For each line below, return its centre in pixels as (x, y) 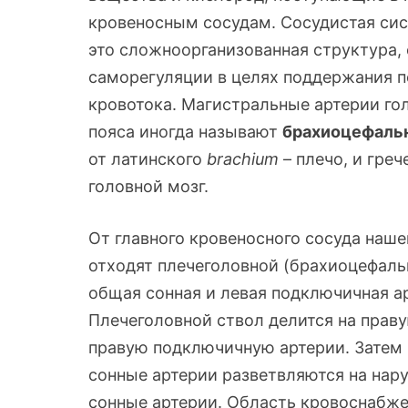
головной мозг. (148, 186)
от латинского (148, 158)
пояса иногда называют (185, 131)
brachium (243, 158)
